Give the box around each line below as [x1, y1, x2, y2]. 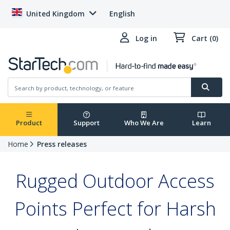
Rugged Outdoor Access [15, 168, 215, 194]
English [109, 9, 135, 18]
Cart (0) [191, 33, 218, 43]
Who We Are [124, 118, 164, 128]
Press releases [37, 139, 87, 149]
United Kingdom [26, 9, 85, 18]
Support [73, 118, 100, 128]
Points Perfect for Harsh [14, 196, 216, 222]
